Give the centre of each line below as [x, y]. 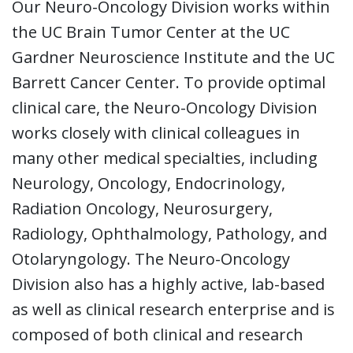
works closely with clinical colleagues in [156, 132]
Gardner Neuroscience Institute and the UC [173, 57]
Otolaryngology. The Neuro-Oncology [151, 258]
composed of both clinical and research [158, 334]
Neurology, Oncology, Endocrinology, [149, 183]
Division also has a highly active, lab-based [168, 284]
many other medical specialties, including [165, 158]
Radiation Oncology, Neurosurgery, [142, 208]
